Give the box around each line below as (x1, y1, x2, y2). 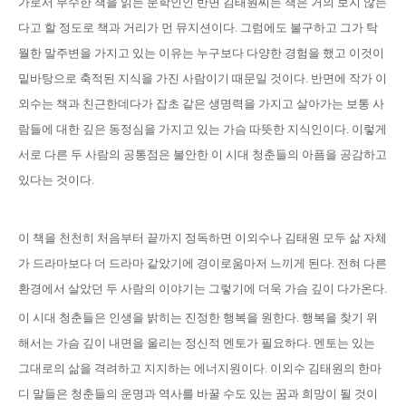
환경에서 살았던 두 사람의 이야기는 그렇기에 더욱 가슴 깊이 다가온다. (18, 282, 387, 295)
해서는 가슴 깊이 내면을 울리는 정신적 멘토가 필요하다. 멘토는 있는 (18, 336, 375, 350)
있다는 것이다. (18, 173, 94, 187)
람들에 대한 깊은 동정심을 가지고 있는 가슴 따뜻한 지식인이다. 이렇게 (18, 122, 387, 136)
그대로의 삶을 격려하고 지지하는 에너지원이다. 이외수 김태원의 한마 (18, 362, 382, 375)
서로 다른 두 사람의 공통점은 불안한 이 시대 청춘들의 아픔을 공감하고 (18, 148, 387, 161)
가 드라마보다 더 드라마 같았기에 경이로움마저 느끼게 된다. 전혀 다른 (18, 256, 387, 270)
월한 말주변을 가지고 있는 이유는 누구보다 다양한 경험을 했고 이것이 (18, 46, 384, 60)
